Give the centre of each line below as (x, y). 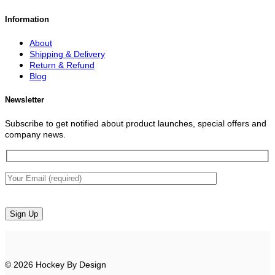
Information (27, 19)
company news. (35, 135)
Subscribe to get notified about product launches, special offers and (136, 124)
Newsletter (25, 100)
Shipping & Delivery (67, 54)
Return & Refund (62, 65)
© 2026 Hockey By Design (56, 264)
